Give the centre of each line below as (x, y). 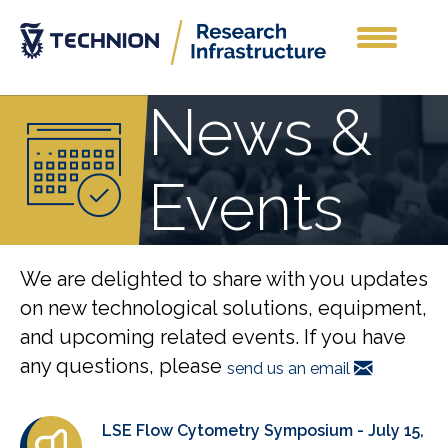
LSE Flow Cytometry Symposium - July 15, (263, 431)
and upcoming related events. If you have (213, 337)
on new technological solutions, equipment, (223, 308)
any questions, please (123, 366)
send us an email (290, 368)
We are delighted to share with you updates (224, 279)
